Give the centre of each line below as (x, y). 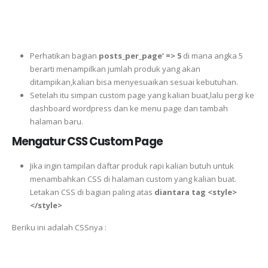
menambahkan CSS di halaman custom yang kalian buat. (133, 179)
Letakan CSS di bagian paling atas (92, 192)
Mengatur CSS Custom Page (87, 142)
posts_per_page (130, 55)
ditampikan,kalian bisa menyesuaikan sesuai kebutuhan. (134, 82)
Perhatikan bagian (64, 55)
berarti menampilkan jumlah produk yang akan (115, 68)
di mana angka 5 (213, 55)
